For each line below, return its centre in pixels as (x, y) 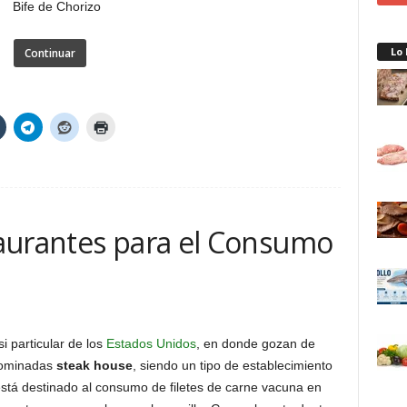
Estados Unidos (151, 343)
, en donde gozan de (255, 343)
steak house (94, 365)
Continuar (50, 53)
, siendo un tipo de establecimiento (232, 365)
